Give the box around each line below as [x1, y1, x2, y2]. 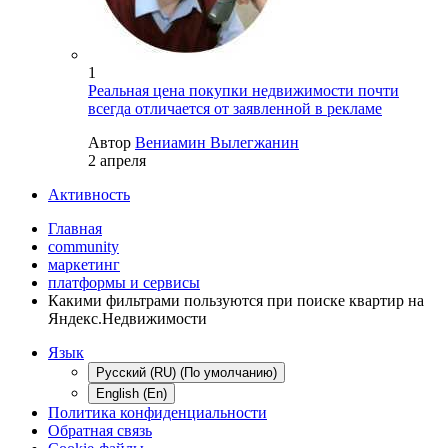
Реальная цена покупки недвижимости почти [88, 81, 399, 99]
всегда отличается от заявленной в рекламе [88, 99, 382, 117]
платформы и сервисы [48, 273, 200, 291]
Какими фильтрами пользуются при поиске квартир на [48, 291, 424, 309]
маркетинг [48, 255, 120, 273]
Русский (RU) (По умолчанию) [96, 364, 277, 380]
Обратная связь [48, 421, 152, 439]
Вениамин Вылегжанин [135, 133, 299, 151]
